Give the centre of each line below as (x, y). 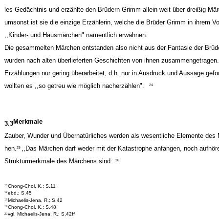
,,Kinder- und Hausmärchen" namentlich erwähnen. (76, 35)
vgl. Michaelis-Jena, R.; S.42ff (42, 214)
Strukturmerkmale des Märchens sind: (58, 161)
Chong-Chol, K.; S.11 (32, 186)
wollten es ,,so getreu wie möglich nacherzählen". (74, 86)
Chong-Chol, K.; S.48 (32, 207)
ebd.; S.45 (20, 193)
